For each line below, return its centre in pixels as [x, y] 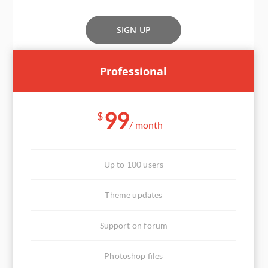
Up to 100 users [134, 164]
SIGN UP [133, 30]
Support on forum [134, 225]
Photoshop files [134, 256]
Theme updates [134, 195]
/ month [146, 125]
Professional [134, 71]
